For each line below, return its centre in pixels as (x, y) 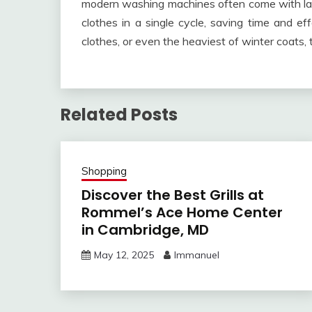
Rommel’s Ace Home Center (182, 212)
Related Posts (119, 114)
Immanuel (197, 255)
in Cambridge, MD (145, 229)
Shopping (104, 171)
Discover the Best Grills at (173, 195)
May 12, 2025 (124, 255)
